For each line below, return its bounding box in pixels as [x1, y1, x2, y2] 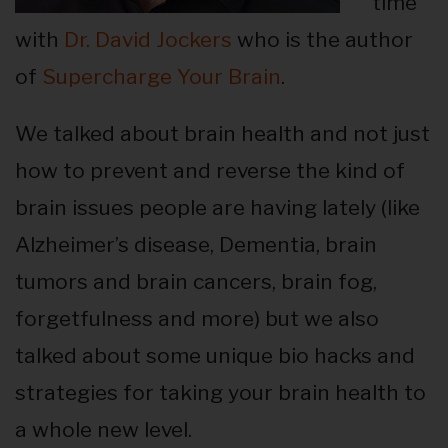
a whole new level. [15, 417, 192, 443]
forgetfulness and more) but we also [15, 306, 379, 332]
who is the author [232, 27, 413, 53]
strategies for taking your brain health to [15, 380, 426, 406]
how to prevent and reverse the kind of [15, 158, 405, 184]
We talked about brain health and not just [15, 121, 430, 147]
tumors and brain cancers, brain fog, [15, 269, 377, 295]
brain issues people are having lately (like [15, 195, 420, 221]
